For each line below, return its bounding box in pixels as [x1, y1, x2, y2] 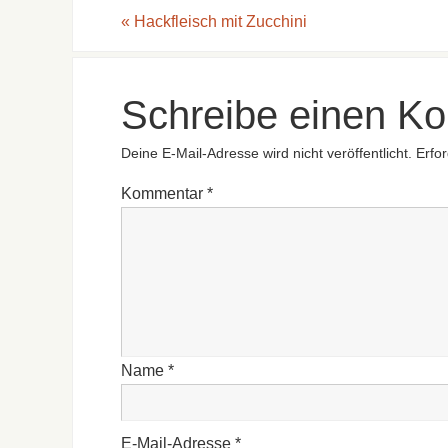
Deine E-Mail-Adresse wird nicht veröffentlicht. [121, 145, 412, 161]
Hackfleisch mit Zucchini [130, 12, 307, 30]
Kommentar [121, 185, 207, 203]
